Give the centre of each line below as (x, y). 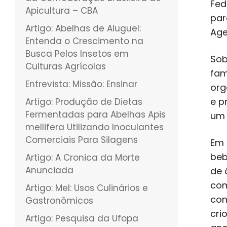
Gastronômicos (59, 200)
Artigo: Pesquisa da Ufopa (82, 218)
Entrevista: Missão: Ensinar (81, 84)
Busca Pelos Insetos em (77, 53)
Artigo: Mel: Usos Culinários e (87, 188)
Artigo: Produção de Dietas (84, 102)
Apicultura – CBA (62, 10)
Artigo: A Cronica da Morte (83, 157)
